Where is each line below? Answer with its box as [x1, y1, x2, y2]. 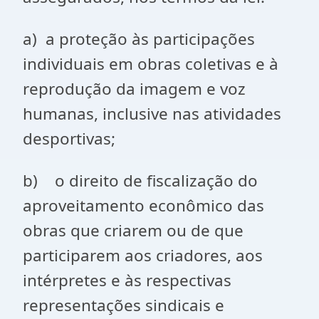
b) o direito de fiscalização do [23, 169, 258, 192]
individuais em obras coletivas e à [23, 53, 278, 75]
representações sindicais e [23, 294, 224, 316]
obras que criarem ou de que [23, 219, 244, 241]
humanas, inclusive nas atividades [23, 103, 281, 125]
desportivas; [23, 127, 115, 150]
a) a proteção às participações [23, 28, 255, 50]
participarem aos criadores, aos [23, 244, 263, 266]
